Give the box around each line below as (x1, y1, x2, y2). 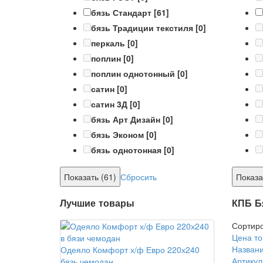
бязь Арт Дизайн (91, 113, 160, 126)
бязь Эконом (91, 129, 144, 141)
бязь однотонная (91, 144, 161, 156)
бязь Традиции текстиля (91, 22, 193, 34)
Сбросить (120, 171, 157, 183)
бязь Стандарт (91, 6, 151, 19)
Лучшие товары (60, 196, 134, 210)
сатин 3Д (91, 98, 127, 110)
